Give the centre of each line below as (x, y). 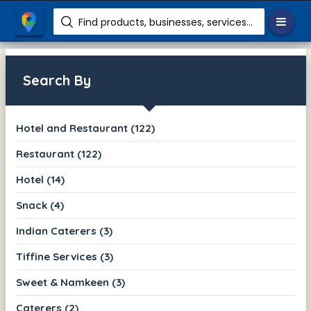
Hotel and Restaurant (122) (85, 128)
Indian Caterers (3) (64, 231)
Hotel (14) (40, 179)
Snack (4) (40, 205)
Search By (57, 80)
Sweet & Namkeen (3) (70, 282)
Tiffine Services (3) (64, 257)
